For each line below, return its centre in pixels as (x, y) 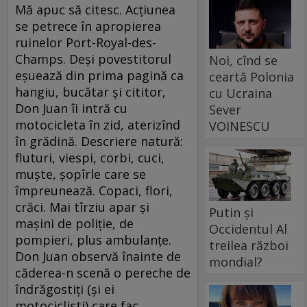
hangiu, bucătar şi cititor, (90, 92)
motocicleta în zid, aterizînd (98, 125)
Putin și (232, 212)
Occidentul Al (248, 229)
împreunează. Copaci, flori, (94, 191)
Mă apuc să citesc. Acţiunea (95, 10)
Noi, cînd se (244, 60)
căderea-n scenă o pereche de (103, 273)
